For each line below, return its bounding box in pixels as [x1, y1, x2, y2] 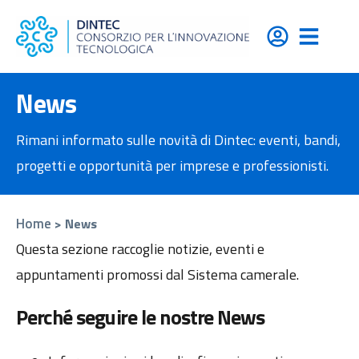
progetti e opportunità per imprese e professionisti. [16, 155, 329, 177]
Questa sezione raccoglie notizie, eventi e [16, 238, 264, 260]
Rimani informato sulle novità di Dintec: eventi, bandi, [16, 129, 341, 151]
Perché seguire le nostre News [16, 301, 265, 333]
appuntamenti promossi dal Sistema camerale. [16, 264, 299, 286]
